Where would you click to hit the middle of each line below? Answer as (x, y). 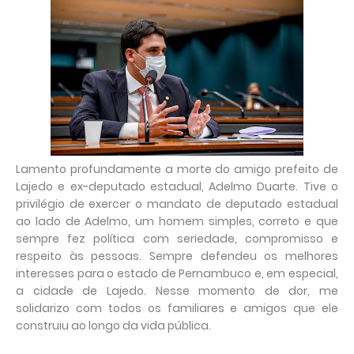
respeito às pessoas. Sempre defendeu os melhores (177, 256)
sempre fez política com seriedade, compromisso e (177, 239)
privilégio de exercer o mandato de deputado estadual (177, 204)
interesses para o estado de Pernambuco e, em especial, (177, 274)
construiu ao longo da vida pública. (113, 326)
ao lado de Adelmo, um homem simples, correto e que (177, 222)
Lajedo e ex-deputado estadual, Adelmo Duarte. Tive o (177, 187)
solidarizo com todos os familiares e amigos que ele (177, 309)
